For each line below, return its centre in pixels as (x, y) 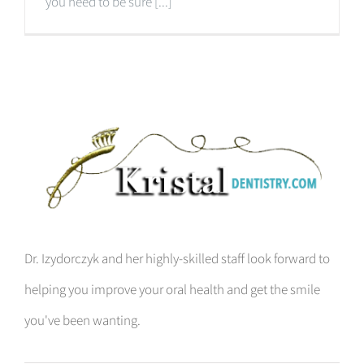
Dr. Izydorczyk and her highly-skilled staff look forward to (177, 259)
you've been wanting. (82, 321)
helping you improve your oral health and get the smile (172, 290)
